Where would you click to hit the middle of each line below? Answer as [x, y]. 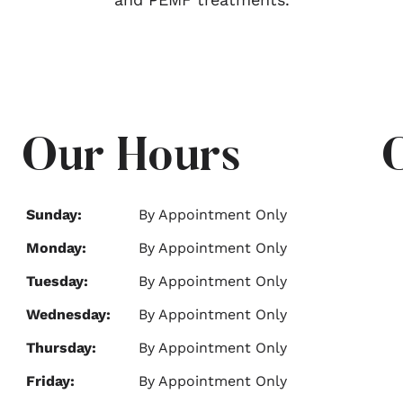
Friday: [50, 381]
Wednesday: [68, 314]
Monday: [56, 248]
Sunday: [54, 215]
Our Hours [131, 159]
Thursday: [61, 348]
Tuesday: [57, 281]
